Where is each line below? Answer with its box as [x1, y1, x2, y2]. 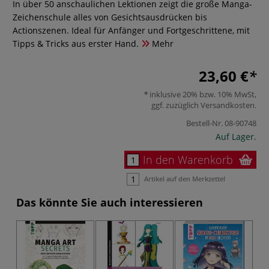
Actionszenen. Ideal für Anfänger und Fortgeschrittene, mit [13, 25, 250, 36]
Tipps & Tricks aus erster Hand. [13, 38, 139, 49]
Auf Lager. [216, 130, 256, 142]
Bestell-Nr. [186, 117, 223, 128]
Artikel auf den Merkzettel [144, 174, 225, 183]
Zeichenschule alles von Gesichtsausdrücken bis [13, 11, 207, 23]
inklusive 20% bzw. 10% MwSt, [148, 88, 256, 100]
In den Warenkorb [143, 152, 233, 167]
